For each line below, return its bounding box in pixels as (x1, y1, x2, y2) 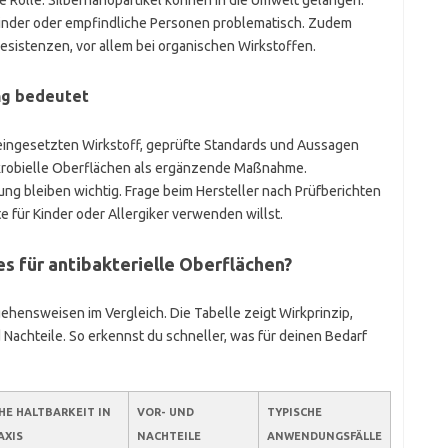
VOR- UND (136, 406, 194, 418)
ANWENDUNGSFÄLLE (266, 430, 382, 442)
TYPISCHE (266, 406, 322, 418)
